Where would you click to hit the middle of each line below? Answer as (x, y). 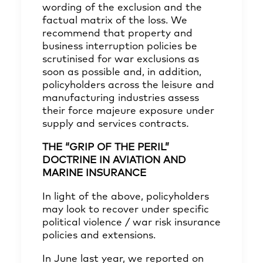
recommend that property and (117, 34)
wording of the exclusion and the (122, 8)
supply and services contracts (114, 124)
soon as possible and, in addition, (122, 73)
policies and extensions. (99, 236)
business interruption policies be (120, 47)
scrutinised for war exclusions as (121, 60)
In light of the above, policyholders (126, 197)
